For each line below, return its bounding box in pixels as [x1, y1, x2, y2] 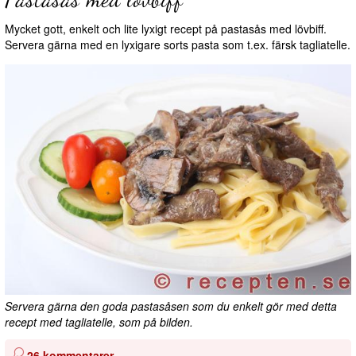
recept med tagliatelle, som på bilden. [5, 314, 193, 331]
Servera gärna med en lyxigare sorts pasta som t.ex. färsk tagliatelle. [5, 37, 350, 53]
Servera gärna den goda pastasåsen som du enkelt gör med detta [5, 298, 337, 315]
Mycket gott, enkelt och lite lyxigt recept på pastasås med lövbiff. [5, 21, 327, 37]
